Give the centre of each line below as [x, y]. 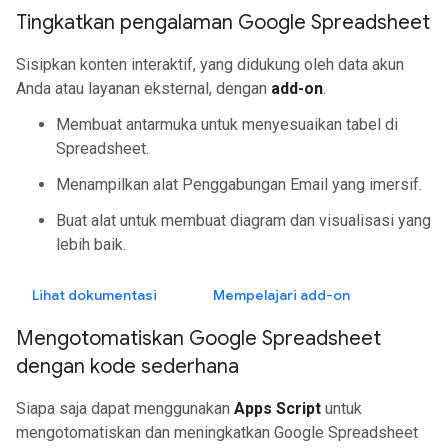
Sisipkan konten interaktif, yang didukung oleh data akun [210, 64]
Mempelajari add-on [281, 295]
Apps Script [277, 408]
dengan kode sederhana [127, 366]
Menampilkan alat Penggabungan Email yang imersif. [239, 184]
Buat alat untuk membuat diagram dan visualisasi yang [243, 220]
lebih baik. [91, 244]
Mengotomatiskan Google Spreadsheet [198, 338]
